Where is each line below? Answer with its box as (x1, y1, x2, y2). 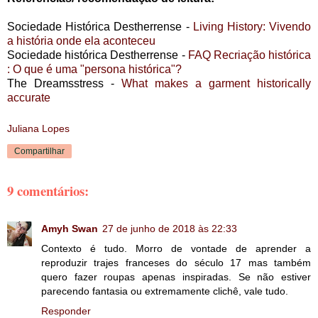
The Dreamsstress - (7, 77, 121, 90)
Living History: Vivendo (192, 21, 312, 33)
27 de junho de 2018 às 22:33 (102, 223, 237, 235)
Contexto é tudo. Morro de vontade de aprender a (41, 243, 311, 255)
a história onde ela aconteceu (7, 35, 158, 48)
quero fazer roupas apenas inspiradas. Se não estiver (41, 271, 311, 283)
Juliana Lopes (7, 122, 70, 134)
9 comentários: (7, 180, 89, 200)
